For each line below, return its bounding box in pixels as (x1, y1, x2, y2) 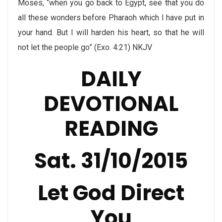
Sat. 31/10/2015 (34, 146, 188, 175)
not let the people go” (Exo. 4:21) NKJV (18, 43, 152, 52)
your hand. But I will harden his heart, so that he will (18, 28, 204, 37)
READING (64, 114, 158, 143)
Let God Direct (38, 178, 184, 208)
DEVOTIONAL (44, 89, 178, 118)
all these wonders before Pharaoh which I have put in (18, 13, 204, 22)
